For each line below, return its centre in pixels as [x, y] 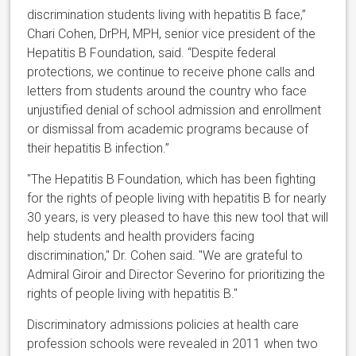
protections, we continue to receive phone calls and [171, 72]
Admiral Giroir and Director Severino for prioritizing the [176, 274]
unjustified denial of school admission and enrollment [174, 110]
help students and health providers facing [141, 236]
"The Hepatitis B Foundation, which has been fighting [172, 179]
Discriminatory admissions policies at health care [163, 324]
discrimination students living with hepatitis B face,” [167, 14]
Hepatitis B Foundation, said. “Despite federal [152, 52]
